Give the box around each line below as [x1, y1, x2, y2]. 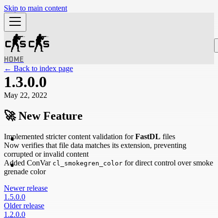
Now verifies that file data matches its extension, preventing [4, 141, 186, 149]
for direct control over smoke [123, 158, 213, 167]
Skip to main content [4, 4, 67, 12]
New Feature [16, 109, 83, 122]
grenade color [4, 167, 46, 176]
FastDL [135, 132, 161, 141]
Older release [4, 201, 44, 210]
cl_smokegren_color [53, 159, 123, 167]
